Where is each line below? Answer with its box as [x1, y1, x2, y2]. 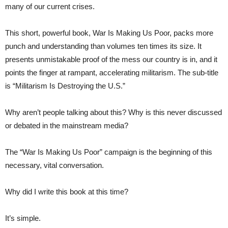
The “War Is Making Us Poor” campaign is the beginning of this [5, 148, 212, 157]
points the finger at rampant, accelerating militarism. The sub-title [5, 68, 218, 77]
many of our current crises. [5, 2, 97, 11]
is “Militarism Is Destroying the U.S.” [5, 81, 125, 91]
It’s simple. [5, 214, 41, 223]
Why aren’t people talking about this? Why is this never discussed [5, 108, 222, 117]
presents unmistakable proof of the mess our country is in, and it [5, 55, 217, 64]
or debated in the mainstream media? [5, 121, 128, 130]
